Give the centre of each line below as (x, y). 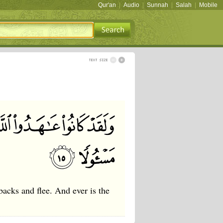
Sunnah (158, 5)
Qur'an (107, 5)
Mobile (208, 5)
